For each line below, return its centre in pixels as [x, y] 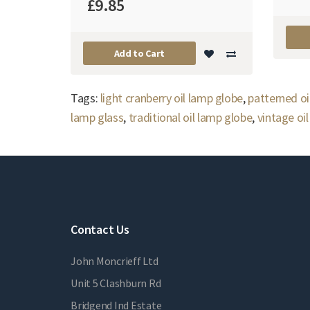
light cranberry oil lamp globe [172, 98]
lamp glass [97, 118]
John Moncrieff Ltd [115, 261]
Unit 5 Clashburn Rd [116, 283]
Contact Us [100, 230]
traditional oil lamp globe [190, 118]
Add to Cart [139, 54]
